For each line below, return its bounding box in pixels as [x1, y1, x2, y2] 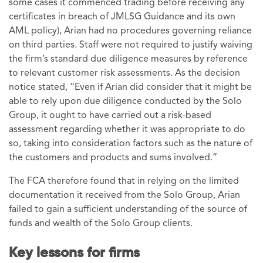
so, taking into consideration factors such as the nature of [9, 139, 252, 149]
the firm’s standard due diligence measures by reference [9, 55, 248, 65]
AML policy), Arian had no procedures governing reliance [9, 26, 252, 36]
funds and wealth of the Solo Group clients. [9, 219, 193, 229]
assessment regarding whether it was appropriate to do [9, 125, 245, 135]
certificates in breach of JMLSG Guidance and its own [9, 12, 235, 22]
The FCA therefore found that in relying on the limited [9, 177, 239, 187]
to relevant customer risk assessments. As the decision [9, 69, 240, 79]
